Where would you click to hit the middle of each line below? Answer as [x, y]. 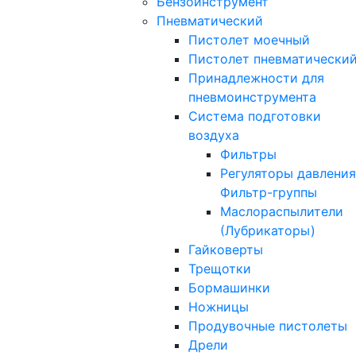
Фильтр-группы [269, 192]
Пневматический [210, 20]
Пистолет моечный [249, 39]
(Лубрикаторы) [268, 230]
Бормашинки [229, 287]
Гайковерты [226, 249]
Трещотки [220, 268]
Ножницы [219, 306]
